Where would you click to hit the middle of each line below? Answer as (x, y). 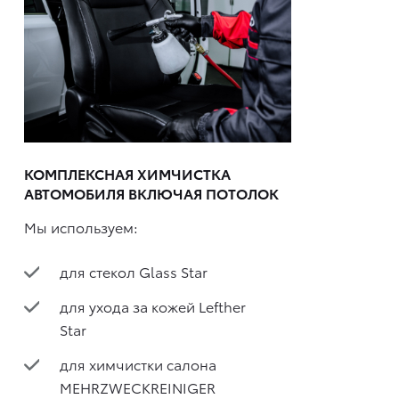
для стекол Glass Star (134, 271)
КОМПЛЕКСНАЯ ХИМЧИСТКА (127, 174)
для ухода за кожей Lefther (153, 305)
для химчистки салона (138, 364)
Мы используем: (81, 226)
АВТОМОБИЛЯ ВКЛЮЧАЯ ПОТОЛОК (151, 193)
